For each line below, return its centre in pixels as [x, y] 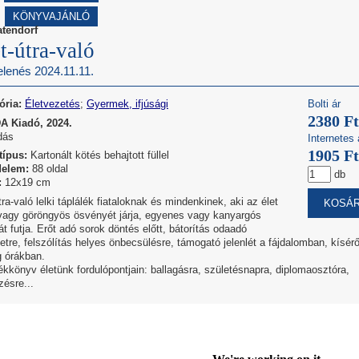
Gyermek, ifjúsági [127, 103]
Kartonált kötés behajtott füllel [98, 155]
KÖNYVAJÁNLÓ [51, 17]
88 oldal [48, 169]
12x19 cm [26, 183]
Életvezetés [52, 103]
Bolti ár [324, 103]
